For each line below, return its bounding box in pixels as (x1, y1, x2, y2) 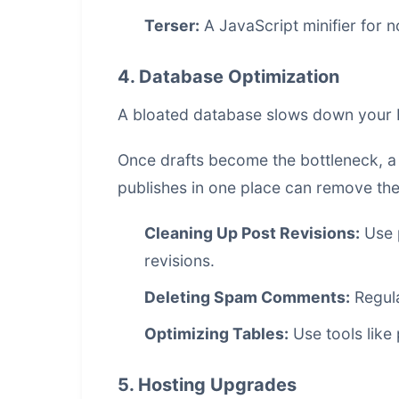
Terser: (144, 16, 199, 35)
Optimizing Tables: (144, 324, 289, 343)
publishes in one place (118, 178, 281, 197)
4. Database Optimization (118, 66, 339, 87)
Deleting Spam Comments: (144, 288, 350, 306)
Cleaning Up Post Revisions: (144, 224, 360, 242)
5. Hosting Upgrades (118, 374, 297, 395)
